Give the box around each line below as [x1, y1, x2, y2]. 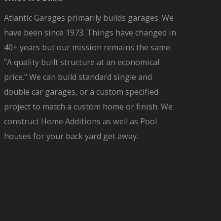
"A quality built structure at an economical [3, 57, 159, 68]
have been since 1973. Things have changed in [3, 27, 176, 38]
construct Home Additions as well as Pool [3, 116, 157, 127]
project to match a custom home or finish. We [3, 101, 173, 112]
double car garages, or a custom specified [3, 86, 158, 97]
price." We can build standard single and [3, 72, 152, 82]
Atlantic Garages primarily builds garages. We [3, 12, 174, 23]
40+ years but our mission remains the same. [3, 42, 172, 53]
